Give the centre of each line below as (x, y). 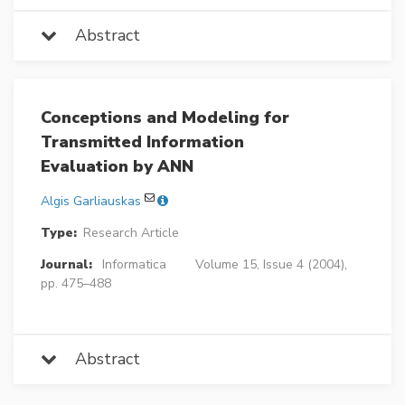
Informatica (134, 265)
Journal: (66, 265)
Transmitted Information (142, 142)
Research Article (131, 233)
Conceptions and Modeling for (165, 118)
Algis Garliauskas (91, 202)
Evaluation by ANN (117, 167)
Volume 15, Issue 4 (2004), (271, 265)
